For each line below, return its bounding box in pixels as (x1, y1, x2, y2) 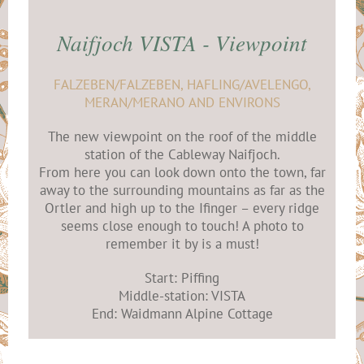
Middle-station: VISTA (119, 286, 245, 305)
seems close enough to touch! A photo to (60, 216, 304, 235)
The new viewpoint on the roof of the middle (47, 127, 317, 145)
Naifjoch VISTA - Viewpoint (57, 28, 307, 58)
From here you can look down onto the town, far (38, 162, 326, 181)
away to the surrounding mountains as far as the (39, 180, 325, 199)
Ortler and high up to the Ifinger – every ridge (45, 198, 319, 217)
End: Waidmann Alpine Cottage (91, 304, 273, 323)
